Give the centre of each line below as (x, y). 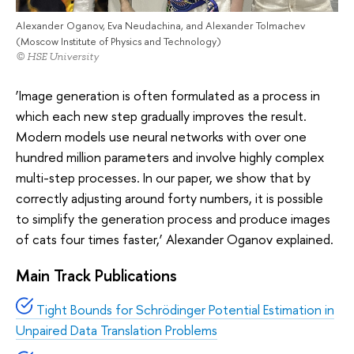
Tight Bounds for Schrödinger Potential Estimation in (184, 309)
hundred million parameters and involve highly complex (170, 156)
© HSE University (57, 57)
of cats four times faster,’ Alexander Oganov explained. (175, 239)
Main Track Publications (96, 276)
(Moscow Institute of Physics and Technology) (119, 41)
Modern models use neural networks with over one (161, 136)
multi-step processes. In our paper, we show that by (163, 177)
